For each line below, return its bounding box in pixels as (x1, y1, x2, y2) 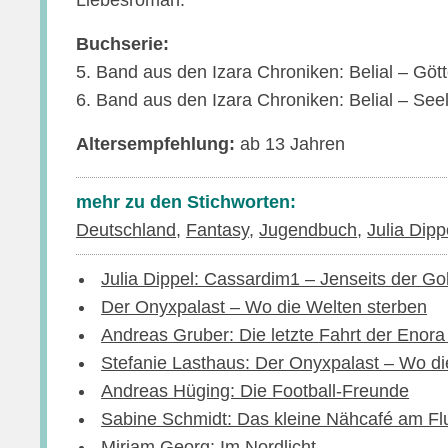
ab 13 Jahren (235, 134, 346, 154)
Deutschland (76, 220, 177, 240)
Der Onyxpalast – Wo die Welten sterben (101, 297, 428, 317)
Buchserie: (76, 34, 170, 54)
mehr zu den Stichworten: (76, 192, 297, 212)
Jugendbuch (259, 220, 358, 240)
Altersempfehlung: (76, 134, 236, 154)
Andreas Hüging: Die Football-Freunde (101, 381, 410, 401)
